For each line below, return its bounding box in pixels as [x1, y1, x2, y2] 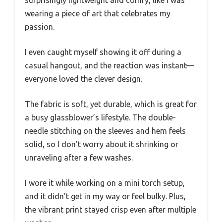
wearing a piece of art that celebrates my [25, 9, 170, 18]
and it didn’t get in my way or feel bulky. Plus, [25, 192, 186, 201]
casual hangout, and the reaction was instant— [25, 61, 194, 70]
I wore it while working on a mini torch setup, [25, 178, 185, 187]
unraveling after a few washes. [25, 153, 133, 162]
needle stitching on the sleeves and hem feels [25, 126, 186, 135]
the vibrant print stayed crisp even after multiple [25, 205, 196, 214]
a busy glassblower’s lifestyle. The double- [25, 113, 176, 122]
